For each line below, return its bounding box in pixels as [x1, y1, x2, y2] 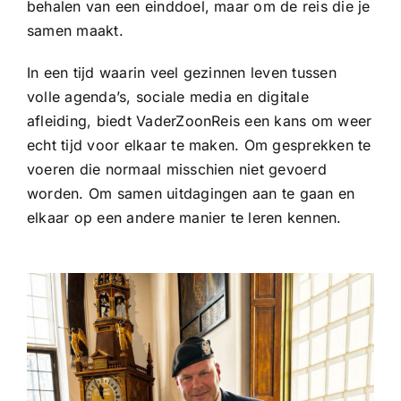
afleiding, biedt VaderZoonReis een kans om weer [26, 112, 372, 131]
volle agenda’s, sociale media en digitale [26, 88, 309, 107]
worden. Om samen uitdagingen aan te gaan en [26, 184, 355, 203]
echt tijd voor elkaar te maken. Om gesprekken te [26, 136, 371, 155]
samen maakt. [26, 21, 124, 40]
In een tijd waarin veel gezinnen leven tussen [26, 64, 337, 82]
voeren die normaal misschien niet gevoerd [26, 160, 327, 179]
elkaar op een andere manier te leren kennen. [26, 209, 342, 227]
